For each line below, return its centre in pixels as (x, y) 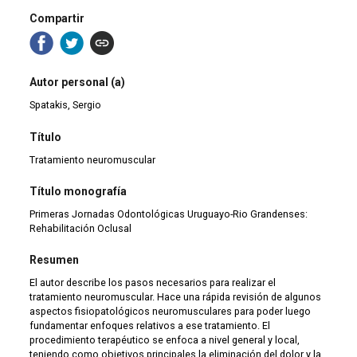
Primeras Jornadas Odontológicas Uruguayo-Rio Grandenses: (169, 214)
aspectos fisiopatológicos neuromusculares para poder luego (171, 312)
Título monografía (78, 191)
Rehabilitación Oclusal (81, 228)
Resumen (55, 260)
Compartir (57, 18)
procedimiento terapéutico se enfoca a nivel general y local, (165, 340)
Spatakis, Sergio (66, 105)
